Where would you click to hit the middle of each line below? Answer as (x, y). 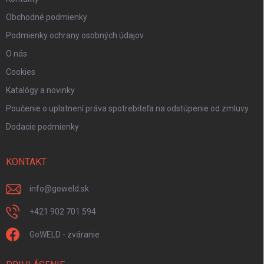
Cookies (21, 72)
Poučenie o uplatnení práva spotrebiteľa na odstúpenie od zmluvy (127, 109)
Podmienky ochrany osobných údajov (75, 36)
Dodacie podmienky (42, 127)
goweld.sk (70, 189)
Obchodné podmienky (47, 17)
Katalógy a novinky (40, 90)
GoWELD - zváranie (65, 235)
